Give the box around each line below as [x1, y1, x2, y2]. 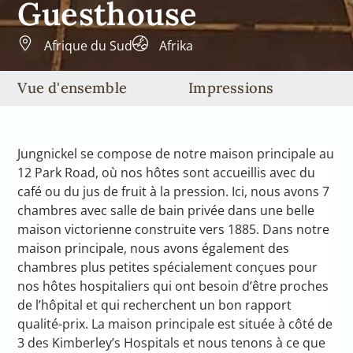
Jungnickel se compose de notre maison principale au [17, 145, 335, 163]
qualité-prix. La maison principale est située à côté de [17, 315, 333, 333]
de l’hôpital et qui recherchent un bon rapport [17, 296, 292, 314]
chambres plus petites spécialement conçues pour [17, 258, 318, 277]
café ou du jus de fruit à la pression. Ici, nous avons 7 [17, 183, 330, 201]
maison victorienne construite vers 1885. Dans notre [17, 221, 330, 239]
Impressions [188, 78, 274, 98]
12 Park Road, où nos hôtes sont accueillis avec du [17, 164, 316, 182]
